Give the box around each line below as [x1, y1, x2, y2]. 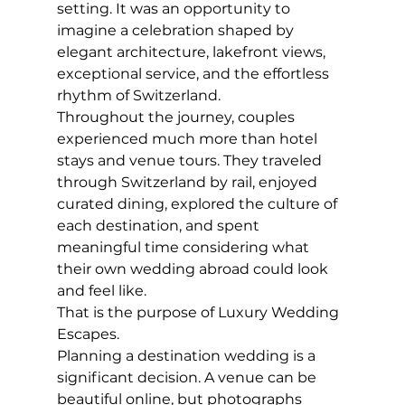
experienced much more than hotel [56, 130, 321, 148]
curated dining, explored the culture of [56, 195, 341, 213]
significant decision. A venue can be [56, 369, 320, 387]
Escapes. [56, 325, 119, 344]
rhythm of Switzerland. [56, 87, 221, 105]
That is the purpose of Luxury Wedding [56, 304, 343, 322]
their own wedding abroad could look [56, 260, 332, 278]
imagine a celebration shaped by [56, 22, 297, 40]
